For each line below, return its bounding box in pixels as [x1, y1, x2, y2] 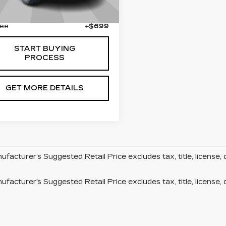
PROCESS [24, 53, 65, 62]
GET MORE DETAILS [5, 83, 84, 92]
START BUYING [14, 44, 75, 53]
